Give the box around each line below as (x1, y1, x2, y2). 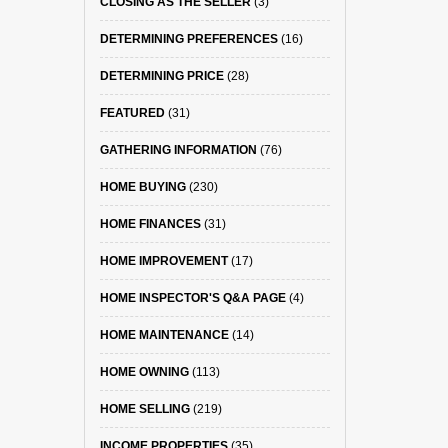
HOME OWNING (99, 365, 189, 379)
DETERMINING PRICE (99, 69, 224, 83)
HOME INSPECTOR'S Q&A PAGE (99, 291, 286, 305)
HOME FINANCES (99, 217, 201, 231)
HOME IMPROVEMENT (99, 254, 228, 268)
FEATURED (99, 106, 165, 120)
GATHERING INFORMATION (99, 143, 257, 157)
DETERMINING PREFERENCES (99, 32, 278, 46)
